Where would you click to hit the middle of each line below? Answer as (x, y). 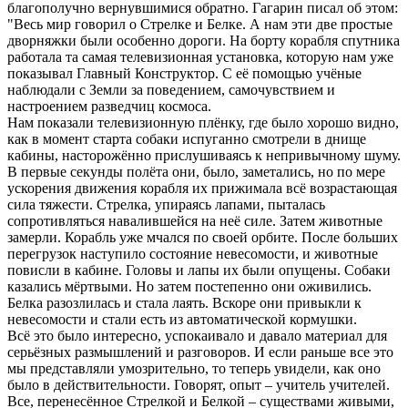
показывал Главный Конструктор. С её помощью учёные (184, 73)
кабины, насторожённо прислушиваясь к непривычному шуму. (204, 155)
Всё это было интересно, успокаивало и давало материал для (197, 335)
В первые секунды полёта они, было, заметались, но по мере (196, 171)
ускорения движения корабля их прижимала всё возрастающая (202, 188)
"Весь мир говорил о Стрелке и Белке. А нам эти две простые (200, 24)
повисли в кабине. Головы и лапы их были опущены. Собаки (199, 270)
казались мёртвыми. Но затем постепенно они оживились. (189, 286)
